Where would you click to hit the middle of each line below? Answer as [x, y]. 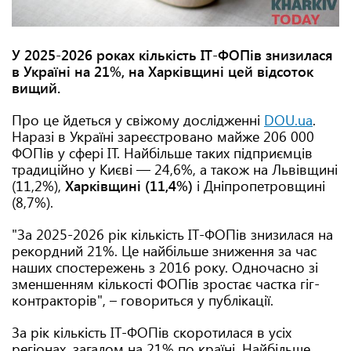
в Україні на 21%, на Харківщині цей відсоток [163, 71]
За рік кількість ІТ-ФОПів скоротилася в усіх [152, 332]
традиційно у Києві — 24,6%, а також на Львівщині [175, 169]
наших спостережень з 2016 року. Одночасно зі [165, 267]
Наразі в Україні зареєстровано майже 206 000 [163, 136]
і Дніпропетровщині [261, 186]
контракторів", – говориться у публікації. [143, 300]
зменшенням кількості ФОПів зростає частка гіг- [166, 284]
